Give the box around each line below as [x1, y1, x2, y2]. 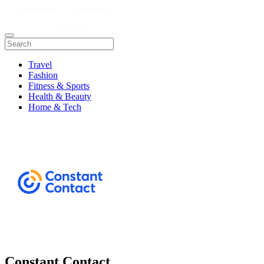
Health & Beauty [28, 91, 91, 102]
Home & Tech [28, 102, 81, 113]
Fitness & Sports [28, 81, 90, 91]
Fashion [28, 70, 58, 81]
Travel [28, 60, 52, 70]
